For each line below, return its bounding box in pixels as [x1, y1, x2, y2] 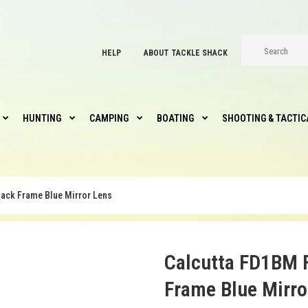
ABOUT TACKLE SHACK [144, 47, 228, 58]
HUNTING [23, 113, 61, 124]
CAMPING [89, 113, 129, 124]
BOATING [157, 113, 194, 124]
